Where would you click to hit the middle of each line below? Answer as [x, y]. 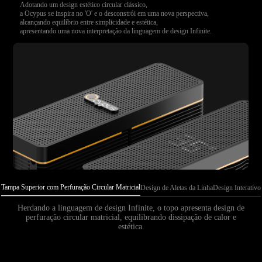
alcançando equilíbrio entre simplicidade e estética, [89, 22]
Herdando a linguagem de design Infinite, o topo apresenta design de [131, 208]
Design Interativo [237, 187]
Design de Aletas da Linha [177, 187]
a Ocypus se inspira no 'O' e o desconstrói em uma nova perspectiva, [115, 13]
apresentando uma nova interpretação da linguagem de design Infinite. [116, 31]
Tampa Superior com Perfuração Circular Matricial [71, 187]
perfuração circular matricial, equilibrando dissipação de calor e [131, 217]
